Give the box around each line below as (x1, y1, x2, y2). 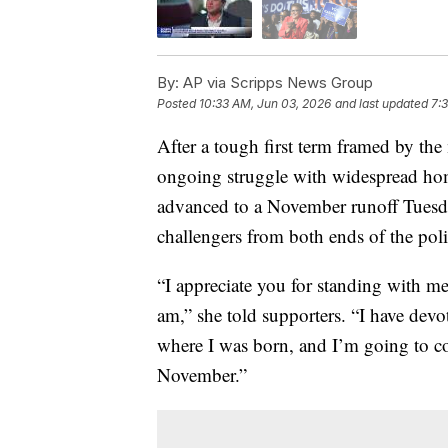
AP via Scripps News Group (179, 72, 373, 92)
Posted (157, 95, 199, 111)
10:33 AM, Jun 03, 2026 (199, 95, 331, 111)
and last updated (335, 95, 428, 111)
